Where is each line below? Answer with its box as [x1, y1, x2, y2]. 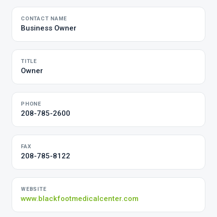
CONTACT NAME [21, 15, 67, 22]
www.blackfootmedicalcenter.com [21, 194, 139, 203]
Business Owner [21, 24, 77, 32]
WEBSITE [21, 186, 46, 192]
